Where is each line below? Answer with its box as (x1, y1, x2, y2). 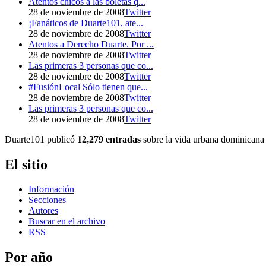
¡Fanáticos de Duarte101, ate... (28, 17, 143, 28)
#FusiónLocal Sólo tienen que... (28, 81, 148, 92)
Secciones (28, 195, 66, 205)
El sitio (5, 156, 47, 172)
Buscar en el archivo (28, 216, 105, 227)
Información (28, 184, 74, 195)
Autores (28, 205, 58, 216)
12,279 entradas (77, 134, 141, 144)
